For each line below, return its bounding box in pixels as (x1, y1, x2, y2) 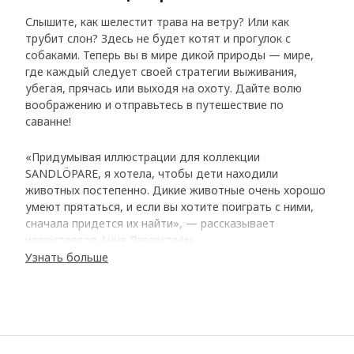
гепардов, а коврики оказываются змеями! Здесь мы (25, 326, 311, 342)
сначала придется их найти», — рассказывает (25, 216, 275, 232)
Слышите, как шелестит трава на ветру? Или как (25, 14, 289, 30)
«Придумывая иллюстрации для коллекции (25, 149, 260, 165)
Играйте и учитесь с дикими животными (25, 268, 302, 286)
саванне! (25, 114, 71, 130)
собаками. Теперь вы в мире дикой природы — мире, (25, 47, 314, 63)
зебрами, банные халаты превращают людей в (25, 310, 281, 326)
